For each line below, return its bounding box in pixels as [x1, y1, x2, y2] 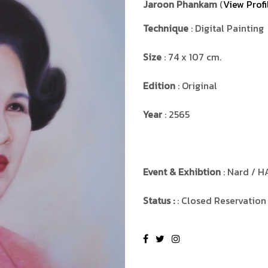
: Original [175, 78, 217, 93]
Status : [143, 193, 177, 208]
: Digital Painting [188, 20, 264, 35]
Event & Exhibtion [143, 164, 221, 179]
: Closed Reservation [177, 193, 266, 208]
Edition [143, 78, 175, 93]
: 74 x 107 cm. [162, 49, 221, 64]
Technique [143, 20, 188, 35]
